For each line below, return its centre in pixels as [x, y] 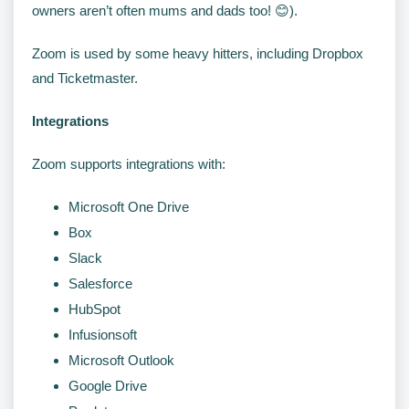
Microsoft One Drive [129, 206]
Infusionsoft [103, 334]
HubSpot [94, 309]
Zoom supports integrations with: [129, 163]
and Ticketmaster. [85, 78]
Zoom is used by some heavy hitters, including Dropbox [198, 53]
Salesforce [100, 283]
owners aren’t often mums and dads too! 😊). [165, 10]
